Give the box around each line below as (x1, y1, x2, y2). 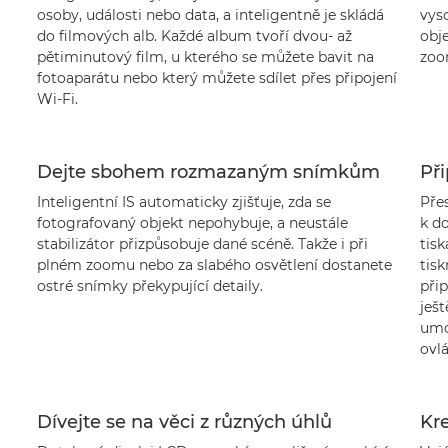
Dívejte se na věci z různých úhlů (36, 411, 332, 433)
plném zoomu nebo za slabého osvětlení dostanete (36, 256, 392, 274)
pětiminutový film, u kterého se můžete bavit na (36, 48, 374, 66)
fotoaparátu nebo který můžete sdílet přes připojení (36, 69, 397, 87)
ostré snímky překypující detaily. (36, 277, 263, 295)
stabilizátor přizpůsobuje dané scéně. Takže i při (36, 235, 368, 253)
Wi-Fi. (36, 90, 78, 108)
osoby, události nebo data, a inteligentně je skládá (36, 6, 384, 24)
